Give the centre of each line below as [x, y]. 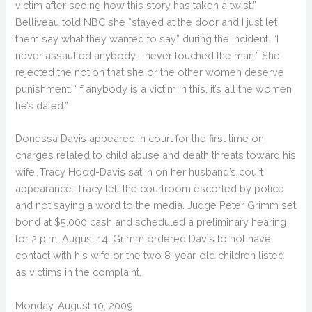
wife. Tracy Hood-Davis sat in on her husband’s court [140, 172]
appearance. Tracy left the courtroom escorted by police [150, 189]
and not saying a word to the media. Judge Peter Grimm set [156, 205]
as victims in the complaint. [79, 272]
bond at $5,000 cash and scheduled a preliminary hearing [151, 222]
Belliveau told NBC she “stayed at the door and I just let [147, 22]
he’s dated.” [42, 106]
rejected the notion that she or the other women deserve [150, 72]
